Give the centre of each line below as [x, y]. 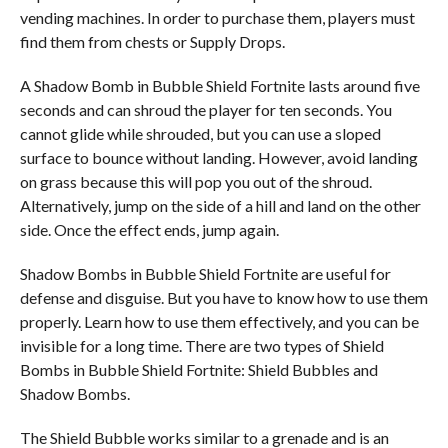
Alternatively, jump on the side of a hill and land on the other [220, 205]
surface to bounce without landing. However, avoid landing [218, 157]
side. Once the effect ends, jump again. [149, 229]
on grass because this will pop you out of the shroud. [195, 181]
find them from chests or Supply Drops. [152, 41]
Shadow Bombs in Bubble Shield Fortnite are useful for [205, 273]
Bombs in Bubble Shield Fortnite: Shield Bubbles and [198, 369]
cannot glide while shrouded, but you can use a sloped [200, 133]
